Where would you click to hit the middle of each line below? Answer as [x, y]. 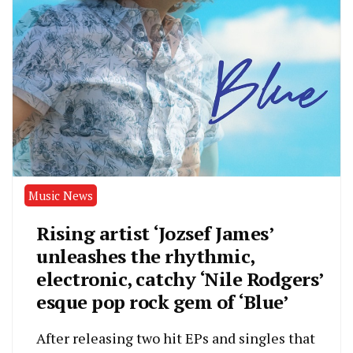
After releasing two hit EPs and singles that [176, 338]
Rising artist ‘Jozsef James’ [154, 233]
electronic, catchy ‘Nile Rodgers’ [180, 279]
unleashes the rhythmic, [145, 256]
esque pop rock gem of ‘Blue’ [162, 301]
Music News [61, 195]
